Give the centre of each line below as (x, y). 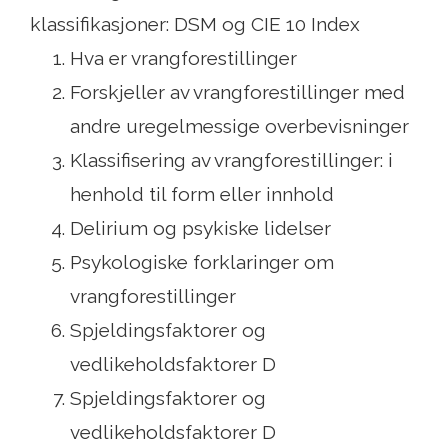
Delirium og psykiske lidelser (200, 228)
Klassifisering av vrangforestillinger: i (231, 160)
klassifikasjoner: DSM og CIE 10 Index (195, 24)
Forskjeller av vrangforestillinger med (237, 92)
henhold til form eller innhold (202, 194)
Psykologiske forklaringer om (202, 262)
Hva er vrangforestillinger (183, 58)
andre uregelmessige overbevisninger (239, 126)
